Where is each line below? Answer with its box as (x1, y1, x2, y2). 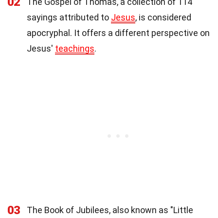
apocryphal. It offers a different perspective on (27, 28, 210, 38)
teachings (55, 43, 94, 54)
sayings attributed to (27, 12, 111, 23)
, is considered (135, 12, 191, 23)
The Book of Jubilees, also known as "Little (27, 205, 193, 216)
